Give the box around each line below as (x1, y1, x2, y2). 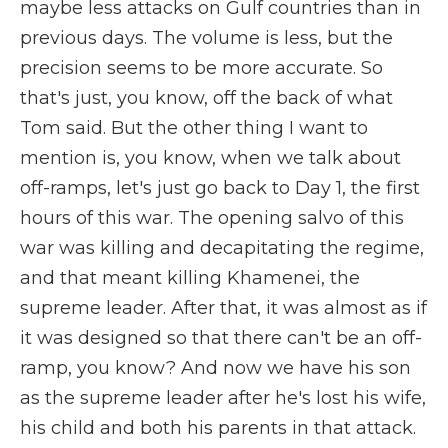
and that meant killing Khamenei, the (20, 267, 360, 289)
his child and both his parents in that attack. (20, 417, 416, 439)
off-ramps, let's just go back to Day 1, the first (20, 177, 420, 199)
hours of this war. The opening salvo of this (20, 207, 404, 229)
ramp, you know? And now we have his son (20, 357, 411, 379)
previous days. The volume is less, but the (20, 27, 393, 49)
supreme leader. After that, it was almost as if (20, 297, 427, 319)
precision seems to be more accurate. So (20, 57, 383, 79)
